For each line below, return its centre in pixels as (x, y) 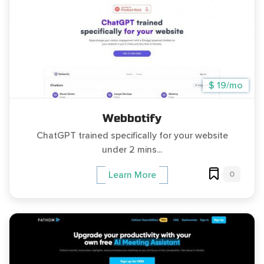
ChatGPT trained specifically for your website (132, 135)
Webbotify (132, 118)
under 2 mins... (132, 149)
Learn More (132, 175)
